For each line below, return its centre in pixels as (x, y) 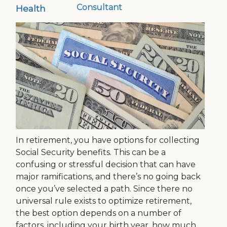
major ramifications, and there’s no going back (108, 177)
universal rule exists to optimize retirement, (104, 201)
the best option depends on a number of (99, 213)
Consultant (99, 8)
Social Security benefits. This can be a (91, 152)
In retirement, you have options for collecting (108, 140)
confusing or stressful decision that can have (106, 164)
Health (31, 8)
